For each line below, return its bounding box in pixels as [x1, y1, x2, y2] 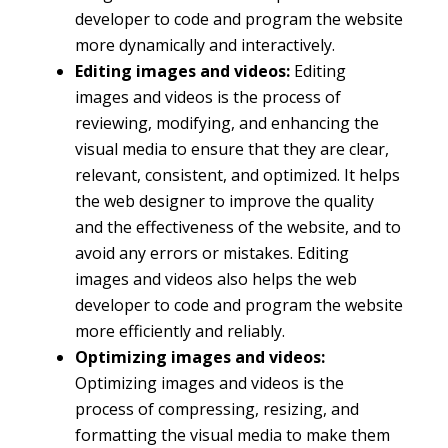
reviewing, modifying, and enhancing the [74, 112, 379, 135]
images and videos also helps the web [74, 268, 357, 291]
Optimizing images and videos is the [74, 372, 344, 395]
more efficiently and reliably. [74, 320, 285, 343]
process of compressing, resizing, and [74, 398, 359, 421]
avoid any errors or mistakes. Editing [74, 242, 349, 265]
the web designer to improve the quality [74, 190, 374, 213]
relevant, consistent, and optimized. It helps [74, 164, 400, 187]
